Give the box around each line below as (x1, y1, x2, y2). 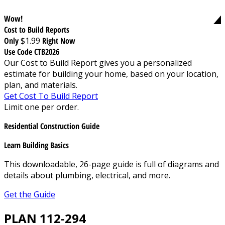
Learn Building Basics (4, 139, 69, 151)
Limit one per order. (4, 101, 79, 113)
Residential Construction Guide (4, 120, 99, 132)
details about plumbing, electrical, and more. (4, 169, 170, 181)
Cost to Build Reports (4, 24, 69, 35)
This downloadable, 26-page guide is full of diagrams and (4, 158, 219, 170)
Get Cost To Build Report (4, 90, 98, 101)
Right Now (42, 35, 75, 46)
